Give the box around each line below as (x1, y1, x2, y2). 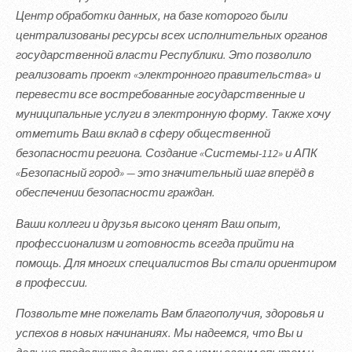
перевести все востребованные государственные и (16, 87, 305, 102)
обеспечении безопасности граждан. (16, 185, 215, 200)
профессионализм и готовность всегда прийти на (16, 236, 294, 251)
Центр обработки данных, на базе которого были (16, 9, 288, 24)
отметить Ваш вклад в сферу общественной (16, 126, 270, 141)
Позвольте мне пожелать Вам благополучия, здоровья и (16, 306, 324, 321)
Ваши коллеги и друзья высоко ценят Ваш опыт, (16, 216, 281, 231)
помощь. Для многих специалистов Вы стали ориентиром (16, 255, 336, 270)
